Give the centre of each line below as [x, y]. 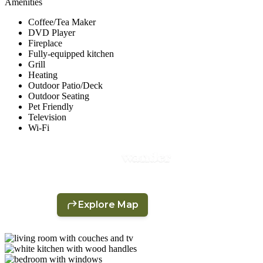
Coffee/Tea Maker [62, 22]
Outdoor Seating [59, 96]
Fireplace [45, 43]
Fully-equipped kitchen [71, 53]
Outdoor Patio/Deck [65, 85]
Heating [43, 75]
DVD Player [52, 32]
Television [47, 117]
